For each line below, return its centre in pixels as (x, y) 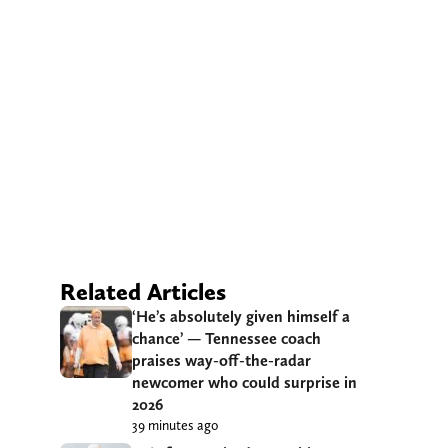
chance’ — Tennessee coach (226, 338)
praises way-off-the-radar (221, 360)
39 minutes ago (175, 424)
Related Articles (143, 291)
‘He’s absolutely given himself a (241, 316)
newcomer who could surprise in (244, 382)
